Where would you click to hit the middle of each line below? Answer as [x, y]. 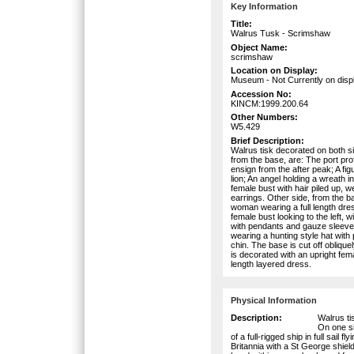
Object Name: [259, 47]
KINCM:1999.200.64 [269, 103]
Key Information [264, 7]
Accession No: [261, 94]
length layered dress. [271, 264]
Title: [241, 24]
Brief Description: [267, 140]
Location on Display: [274, 71]
